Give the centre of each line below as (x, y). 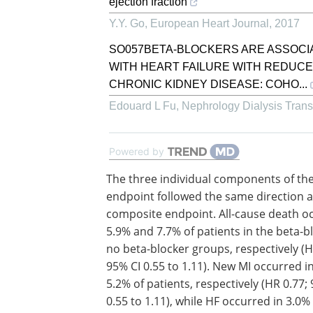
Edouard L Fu (143, 106)
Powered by (137, 151)
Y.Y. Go (127, 23)
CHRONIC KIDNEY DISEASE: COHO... (208, 84)
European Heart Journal (210, 23)
